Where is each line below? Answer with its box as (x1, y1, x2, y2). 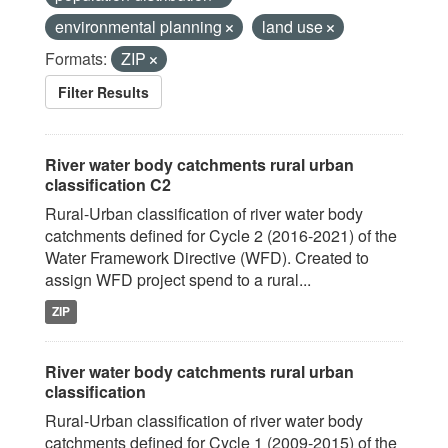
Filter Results (58, 82, 149, 102)
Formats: (45, 47, 107, 70)
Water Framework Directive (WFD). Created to (45, 246, 369, 269)
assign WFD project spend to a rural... (45, 268, 311, 291)
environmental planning (55, 15, 226, 38)
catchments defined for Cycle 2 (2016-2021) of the (45, 224, 397, 247)
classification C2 (45, 173, 171, 196)
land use (262, 15, 327, 38)
